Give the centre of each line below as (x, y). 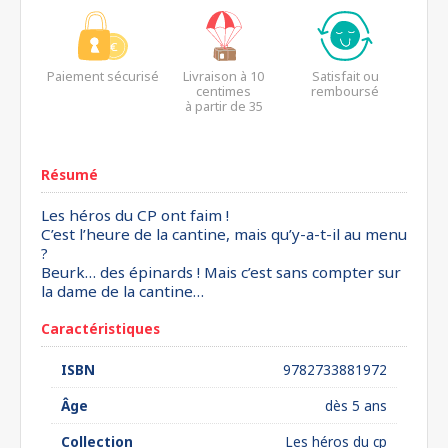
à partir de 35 (223, 106)
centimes (224, 91)
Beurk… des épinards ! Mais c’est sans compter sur (221, 272)
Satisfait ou (345, 76)
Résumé (69, 174)
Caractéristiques (100, 328)
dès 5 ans (356, 405)
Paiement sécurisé (102, 76)
